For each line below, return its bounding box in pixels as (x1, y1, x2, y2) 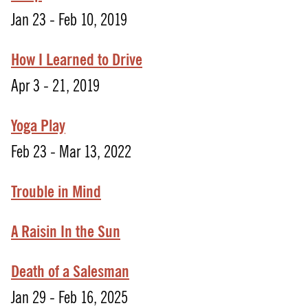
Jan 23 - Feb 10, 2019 (11, 10, 127, 30)
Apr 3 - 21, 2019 (11, 76, 100, 96)
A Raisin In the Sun (11, 221, 120, 243)
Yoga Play (11, 115, 65, 137)
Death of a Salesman (11, 261, 129, 283)
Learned (46, 49, 94, 71)
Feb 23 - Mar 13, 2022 (11, 142, 131, 162)
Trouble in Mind (11, 181, 101, 203)
